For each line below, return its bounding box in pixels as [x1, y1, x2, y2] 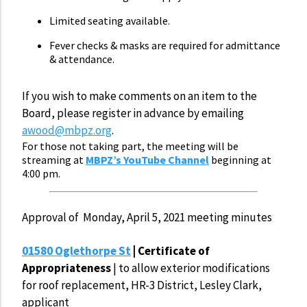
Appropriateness [22, 260, 111, 275]
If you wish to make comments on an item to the [22, 88, 257, 103]
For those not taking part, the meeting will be [22, 138, 238, 153]
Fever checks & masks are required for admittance [49, 38, 280, 52]
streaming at [22, 152, 86, 167]
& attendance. [49, 51, 114, 66]
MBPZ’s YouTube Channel [86, 152, 209, 167]
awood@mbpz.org [22, 122, 112, 138]
